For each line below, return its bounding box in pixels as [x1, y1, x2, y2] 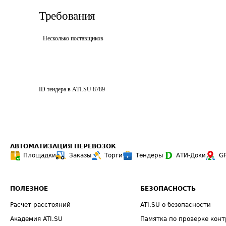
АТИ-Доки [176, 152, 206, 159]
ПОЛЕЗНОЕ [10, 185, 48, 192]
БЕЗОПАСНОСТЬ [140, 185, 196, 192]
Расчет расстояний [10, 201, 71, 208]
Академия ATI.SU [10, 215, 63, 222]
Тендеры [136, 152, 163, 159]
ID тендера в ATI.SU [39, 86, 91, 93]
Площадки [23, 152, 56, 159]
